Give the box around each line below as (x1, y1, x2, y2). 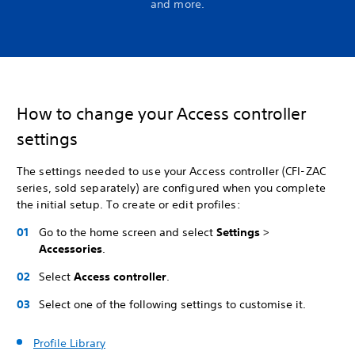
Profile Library (33, 336, 105, 350)
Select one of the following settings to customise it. (39, 297, 309, 311)
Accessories (39, 242, 102, 256)
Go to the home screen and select (39, 225, 216, 239)
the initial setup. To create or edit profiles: (17, 197, 241, 212)
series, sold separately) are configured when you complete (17, 181, 326, 195)
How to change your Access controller (17, 104, 306, 124)
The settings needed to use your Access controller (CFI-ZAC (17, 164, 326, 178)
